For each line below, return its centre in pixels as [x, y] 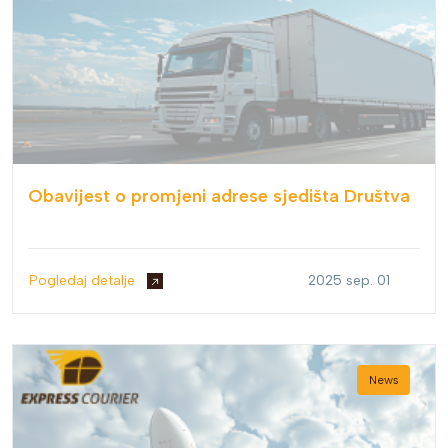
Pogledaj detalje [84, 281]
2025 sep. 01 [349, 281]
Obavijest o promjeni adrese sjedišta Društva [219, 196]
